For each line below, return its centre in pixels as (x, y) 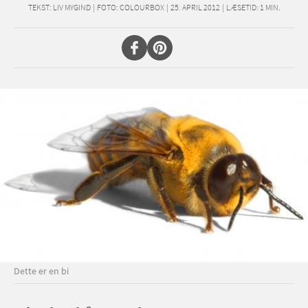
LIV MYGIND (71, 8)
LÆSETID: (242, 8)
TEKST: (40, 8)
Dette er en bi (41, 271)
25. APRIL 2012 (195, 8)
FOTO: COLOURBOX (130, 8)
